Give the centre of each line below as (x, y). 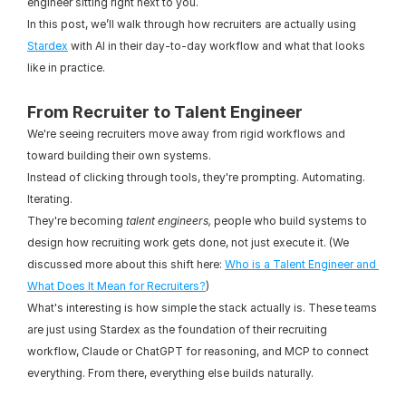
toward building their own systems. (119, 155)
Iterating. (50, 199)
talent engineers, (169, 221)
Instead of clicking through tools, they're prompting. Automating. (196, 177)
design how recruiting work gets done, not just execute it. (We (188, 242)
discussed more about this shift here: (126, 264)
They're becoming (77, 221)
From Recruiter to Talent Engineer (165, 112)
